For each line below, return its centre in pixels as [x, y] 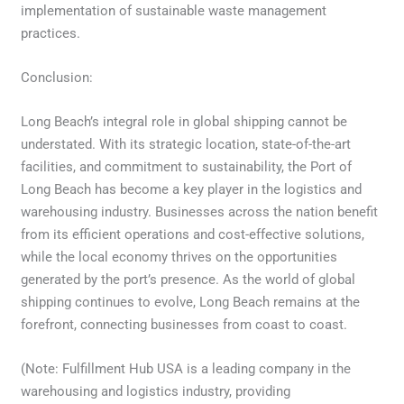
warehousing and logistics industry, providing [156, 391]
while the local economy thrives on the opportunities [179, 257]
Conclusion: [57, 77]
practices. [51, 33]
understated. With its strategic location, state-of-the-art [186, 144]
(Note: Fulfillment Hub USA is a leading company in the [186, 368]
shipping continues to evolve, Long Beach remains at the [191, 302]
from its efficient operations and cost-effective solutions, [193, 234]
